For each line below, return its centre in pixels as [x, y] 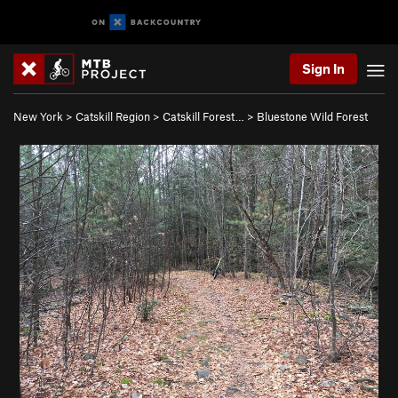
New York [38, 116]
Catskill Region [113, 116]
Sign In [323, 68]
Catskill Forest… [203, 116]
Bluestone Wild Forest [312, 116]
